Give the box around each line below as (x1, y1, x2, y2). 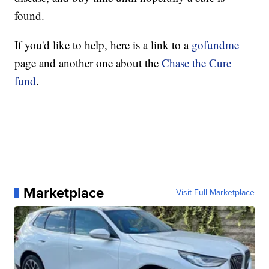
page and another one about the (14, 55, 162, 71)
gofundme (189, 37, 240, 53)
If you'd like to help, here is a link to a (14, 37, 189, 53)
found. (14, 8, 45, 23)
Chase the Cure (162, 55, 232, 71)
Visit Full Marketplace (175, 186, 255, 199)
